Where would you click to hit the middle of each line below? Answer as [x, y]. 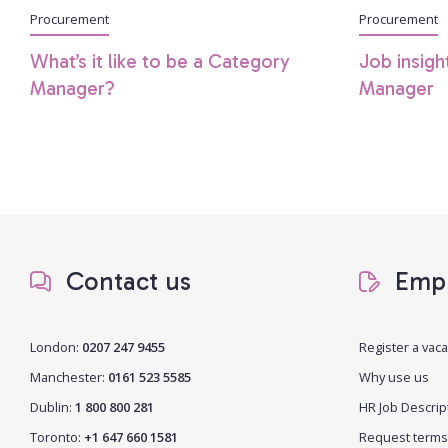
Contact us [125, 281]
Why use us [393, 376]
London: [54, 346]
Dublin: [52, 406]
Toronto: [57, 436]
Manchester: [69, 376]
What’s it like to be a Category [160, 61]
